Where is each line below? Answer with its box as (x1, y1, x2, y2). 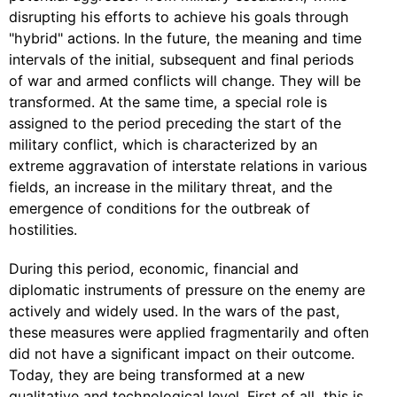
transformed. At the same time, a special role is (9, 93, 327, 111)
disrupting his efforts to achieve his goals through (9, 8, 349, 26)
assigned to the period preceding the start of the (9, 114, 341, 132)
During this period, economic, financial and (9, 260, 299, 277)
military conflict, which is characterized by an (9, 136, 317, 153)
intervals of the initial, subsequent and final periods (9, 51, 354, 68)
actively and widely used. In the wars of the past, (9, 302, 340, 320)
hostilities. (9, 221, 77, 238)
